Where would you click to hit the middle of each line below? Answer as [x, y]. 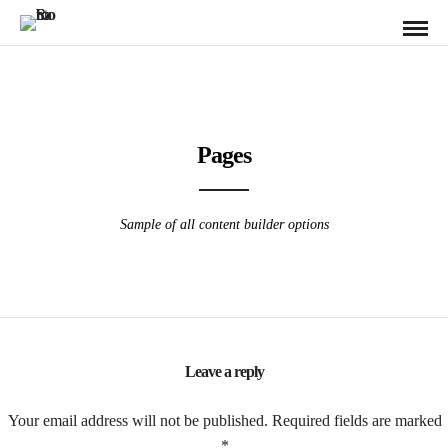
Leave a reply [224, 371]
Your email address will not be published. [138, 420]
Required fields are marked [357, 420]
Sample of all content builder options [224, 224]
